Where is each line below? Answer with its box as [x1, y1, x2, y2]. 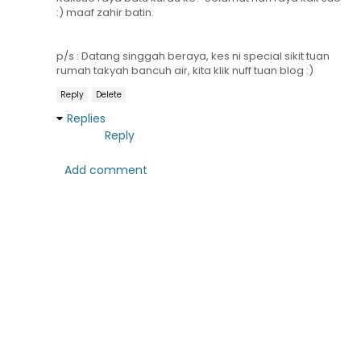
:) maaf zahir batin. [56, 5, 154, 21]
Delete [96, 89, 122, 102]
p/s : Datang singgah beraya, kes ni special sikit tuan [56, 48, 330, 64]
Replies [67, 110, 106, 127]
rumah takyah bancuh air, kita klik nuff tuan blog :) [56, 63, 313, 79]
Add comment [64, 162, 147, 179]
